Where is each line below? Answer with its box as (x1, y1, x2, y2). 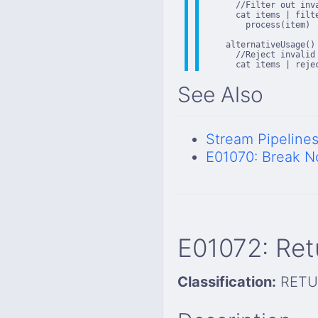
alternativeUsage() (206, 40, 315, 50)
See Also (177, 81, 263, 107)
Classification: (177, 273, 276, 290)
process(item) (206, 20, 310, 31)
